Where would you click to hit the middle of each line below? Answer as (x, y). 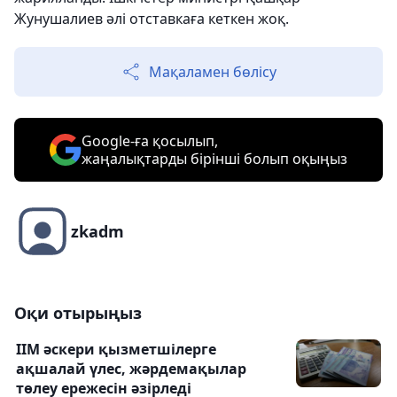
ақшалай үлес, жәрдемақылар (131, 369)
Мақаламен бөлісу (213, 72)
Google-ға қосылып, (150, 141)
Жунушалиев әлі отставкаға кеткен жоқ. (152, 19)
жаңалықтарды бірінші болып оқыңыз (214, 159)
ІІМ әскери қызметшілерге (116, 350)
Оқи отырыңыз (78, 313)
